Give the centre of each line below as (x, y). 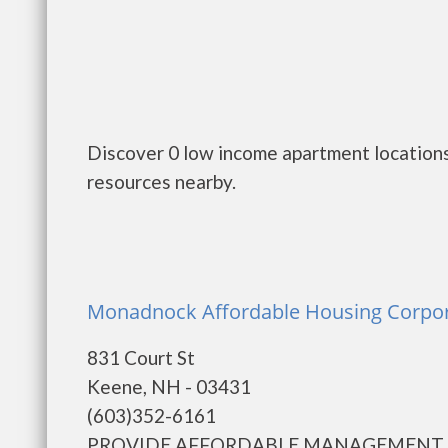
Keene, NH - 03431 (169, 386)
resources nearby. (161, 181)
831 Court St (141, 357)
